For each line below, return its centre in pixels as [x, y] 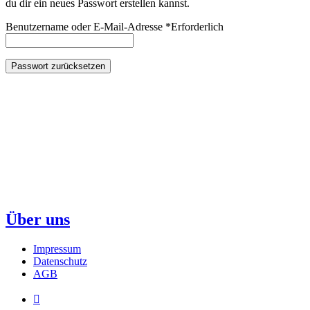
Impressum [57, 249]
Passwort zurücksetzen [58, 66]
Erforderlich [197, 27]
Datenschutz [60, 262]
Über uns [38, 220]
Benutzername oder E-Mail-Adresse [85, 27]
